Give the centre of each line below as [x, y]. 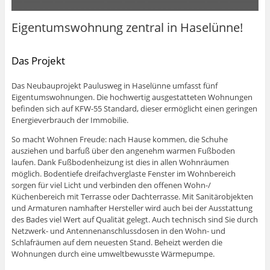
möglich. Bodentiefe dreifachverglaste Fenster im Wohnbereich [123, 174]
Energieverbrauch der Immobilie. [70, 120]
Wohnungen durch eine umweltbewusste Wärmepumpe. [113, 254]
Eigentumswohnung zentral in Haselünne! [127, 27]
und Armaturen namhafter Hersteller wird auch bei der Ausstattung [132, 208]
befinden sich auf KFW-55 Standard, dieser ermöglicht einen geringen [134, 109]
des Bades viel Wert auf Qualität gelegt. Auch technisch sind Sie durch [134, 220]
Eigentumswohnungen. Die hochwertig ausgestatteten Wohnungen [132, 97]
